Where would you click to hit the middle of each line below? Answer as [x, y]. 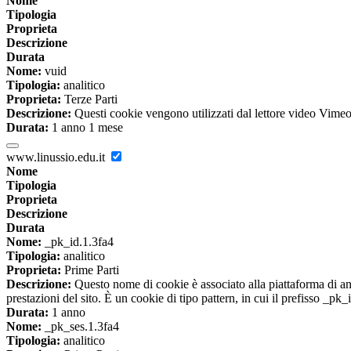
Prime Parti [90, 270]
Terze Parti [89, 100]
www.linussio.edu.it [57, 157]
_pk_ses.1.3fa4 [80, 327]
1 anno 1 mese [86, 128]
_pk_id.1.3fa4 [78, 242]
